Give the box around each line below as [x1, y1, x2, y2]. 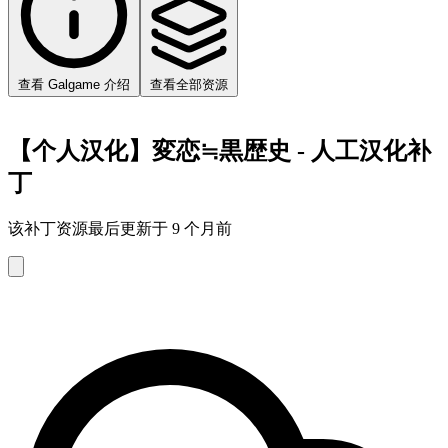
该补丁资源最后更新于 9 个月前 [8, 219, 232, 237]
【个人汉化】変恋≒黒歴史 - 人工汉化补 [8, 137, 431, 164]
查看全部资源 [150, 76, 228, 92]
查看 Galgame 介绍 [18, 76, 130, 92]
